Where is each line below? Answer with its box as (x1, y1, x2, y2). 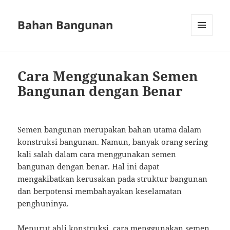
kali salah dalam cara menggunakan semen (17, 149, 177, 160)
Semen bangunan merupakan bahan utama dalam (17, 124, 202, 135)
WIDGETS (191, 53, 220, 62)
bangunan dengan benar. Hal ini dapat (17, 161, 160, 172)
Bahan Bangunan (17, 17, 113, 33)
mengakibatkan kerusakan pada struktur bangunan (17, 174, 208, 184)
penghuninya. (17, 198, 69, 209)
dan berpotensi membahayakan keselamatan (17, 186, 182, 197)
